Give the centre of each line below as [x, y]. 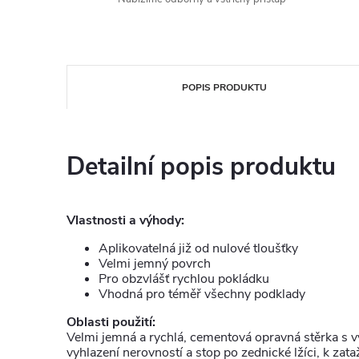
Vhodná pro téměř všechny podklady [202, 294]
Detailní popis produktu [201, 167]
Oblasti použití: [111, 322]
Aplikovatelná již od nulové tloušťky [198, 248]
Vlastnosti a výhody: [125, 220]
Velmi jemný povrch [155, 264]
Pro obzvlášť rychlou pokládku [184, 279]
